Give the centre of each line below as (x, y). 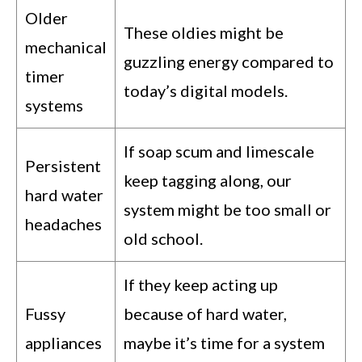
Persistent (63, 166)
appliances (63, 343)
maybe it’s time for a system (224, 343)
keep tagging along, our (208, 181)
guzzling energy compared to (229, 62)
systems (54, 105)
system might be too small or (227, 210)
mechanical (66, 47)
